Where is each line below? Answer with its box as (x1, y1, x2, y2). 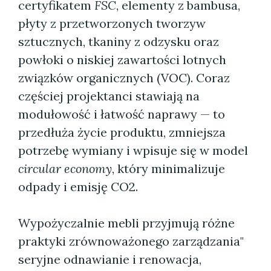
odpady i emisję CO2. (18, 179, 138, 194)
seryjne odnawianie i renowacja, (18, 252, 201, 267)
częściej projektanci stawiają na (18, 88, 200, 103)
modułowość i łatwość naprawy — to (18, 106, 225, 122)
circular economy (18, 161, 112, 176)
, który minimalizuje (112, 161, 225, 176)
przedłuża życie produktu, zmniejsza (18, 125, 226, 140)
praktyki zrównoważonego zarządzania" (18, 233, 244, 249)
